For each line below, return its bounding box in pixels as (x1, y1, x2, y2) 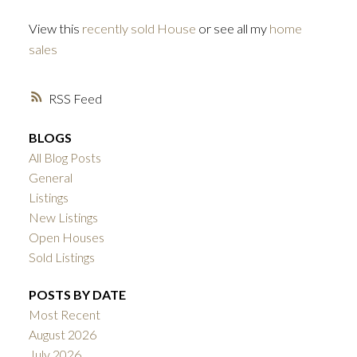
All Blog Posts (28, 149, 101, 165)
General (28, 169, 73, 185)
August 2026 (28, 326, 96, 342)
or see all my (195, 21, 269, 37)
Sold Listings (28, 249, 95, 265)
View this (28, 21, 82, 37)
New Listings (28, 209, 98, 225)
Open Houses (28, 229, 104, 245)
